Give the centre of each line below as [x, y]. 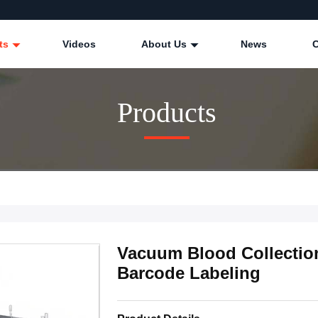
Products [167, 112]
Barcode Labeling [189, 273]
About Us [165, 44]
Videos [79, 44]
